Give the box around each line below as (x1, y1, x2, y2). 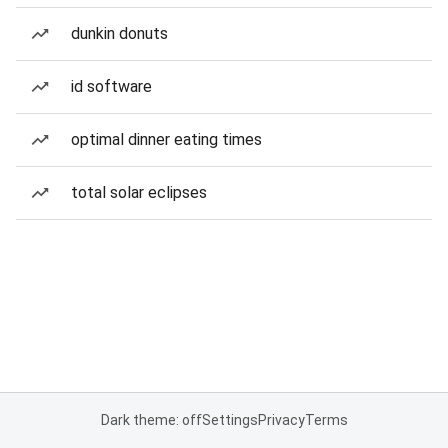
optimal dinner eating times (71, 130, 262, 149)
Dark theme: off (100, 412, 202, 428)
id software (71, 77, 152, 96)
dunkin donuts (71, 24, 168, 43)
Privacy (257, 412, 305, 428)
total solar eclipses (71, 183, 207, 202)
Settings (201, 412, 258, 428)
